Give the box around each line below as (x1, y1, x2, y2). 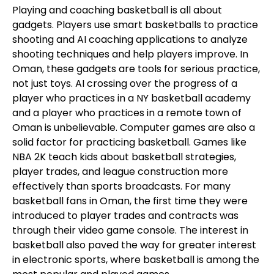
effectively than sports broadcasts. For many (12, 179, 231, 194)
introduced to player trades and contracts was (12, 209, 239, 223)
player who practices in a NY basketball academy (12, 91, 251, 106)
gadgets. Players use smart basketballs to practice (12, 18, 258, 32)
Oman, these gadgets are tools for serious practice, (12, 62, 260, 76)
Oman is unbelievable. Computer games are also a (12, 120, 255, 135)
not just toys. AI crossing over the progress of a (12, 76, 237, 91)
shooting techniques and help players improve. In (12, 47, 248, 62)
